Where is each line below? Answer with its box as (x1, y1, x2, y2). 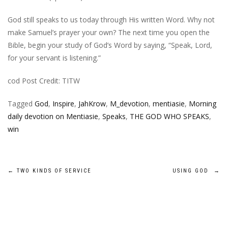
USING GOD (173, 167, 214, 174)
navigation (7, 187, 82, 208)
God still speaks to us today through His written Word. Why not (8, 15, 215, 24)
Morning (189, 99, 216, 108)
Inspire (52, 99, 74, 108)
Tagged (8, 99, 35, 108)
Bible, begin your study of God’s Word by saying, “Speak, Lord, (8, 40, 212, 50)
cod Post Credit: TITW (8, 76, 80, 85)
